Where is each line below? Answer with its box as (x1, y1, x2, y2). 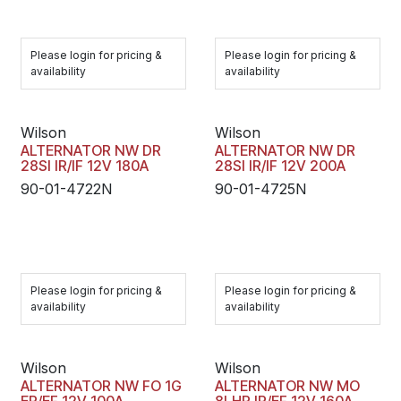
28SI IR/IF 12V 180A (21, 157, 149, 175)
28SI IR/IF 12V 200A (214, 157, 346, 175)
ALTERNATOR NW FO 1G (21, 377, 182, 395)
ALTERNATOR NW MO (214, 377, 360, 395)
